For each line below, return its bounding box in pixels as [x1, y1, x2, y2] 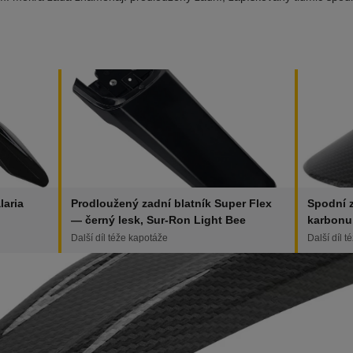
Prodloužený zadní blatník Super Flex [71, 197, 272, 210]
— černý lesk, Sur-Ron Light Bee [71, 214, 246, 226]
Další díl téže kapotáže [71, 232, 168, 243]
